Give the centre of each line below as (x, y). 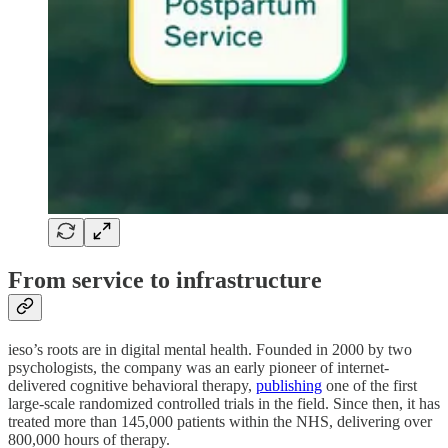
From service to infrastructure (165, 279)
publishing (289, 385)
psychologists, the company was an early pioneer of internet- (198, 367)
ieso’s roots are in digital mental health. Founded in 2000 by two (210, 349)
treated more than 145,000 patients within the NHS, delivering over (220, 421)
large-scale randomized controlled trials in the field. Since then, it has (224, 403)
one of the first (369, 385)
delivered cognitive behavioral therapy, (132, 385)
